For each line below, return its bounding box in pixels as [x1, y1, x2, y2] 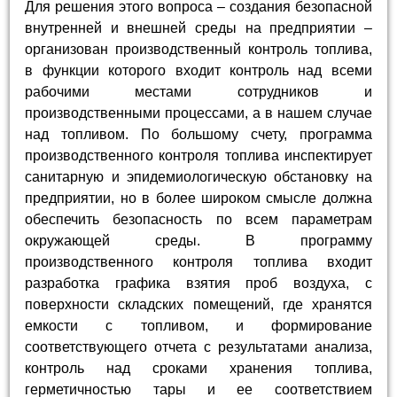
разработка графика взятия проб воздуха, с [25, 276, 372, 292]
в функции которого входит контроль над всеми [25, 63, 372, 79]
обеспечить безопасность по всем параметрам [25, 212, 372, 228]
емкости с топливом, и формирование [25, 318, 372, 334]
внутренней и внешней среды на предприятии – [25, 20, 372, 36]
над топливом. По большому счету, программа [25, 127, 372, 143]
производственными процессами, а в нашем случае [25, 105, 372, 121]
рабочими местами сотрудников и [25, 84, 372, 100]
